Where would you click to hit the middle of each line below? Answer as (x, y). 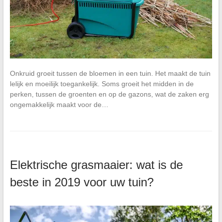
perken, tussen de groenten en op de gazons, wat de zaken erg (109, 94)
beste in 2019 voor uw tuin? (82, 182)
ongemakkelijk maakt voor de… (59, 105)
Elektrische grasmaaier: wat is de (96, 165)
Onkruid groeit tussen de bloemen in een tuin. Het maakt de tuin (110, 74)
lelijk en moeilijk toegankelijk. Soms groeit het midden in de (102, 84)
